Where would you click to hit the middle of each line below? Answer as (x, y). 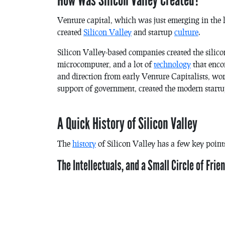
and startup (153, 32)
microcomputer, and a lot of (105, 64)
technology (172, 64)
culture (186, 32)
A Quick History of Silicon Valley (127, 124)
